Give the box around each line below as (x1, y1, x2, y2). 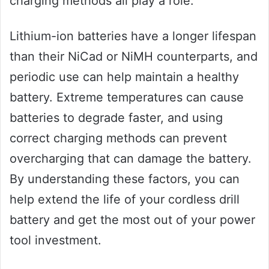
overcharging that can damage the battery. (10, 151, 252, 166)
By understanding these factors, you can (10, 172, 240, 187)
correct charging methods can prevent (10, 131, 227, 146)
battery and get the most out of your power (10, 213, 255, 228)
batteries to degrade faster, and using (10, 110, 223, 125)
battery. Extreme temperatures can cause (10, 90, 244, 105)
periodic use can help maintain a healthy (10, 70, 239, 85)
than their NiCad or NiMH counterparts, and (10, 49, 258, 64)
